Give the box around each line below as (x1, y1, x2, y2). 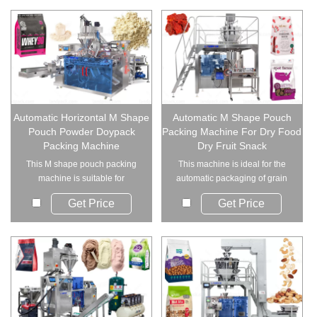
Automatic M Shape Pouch (172, 112, 292, 124)
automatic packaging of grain (176, 173, 288, 184)
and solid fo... (206, 188, 258, 198)
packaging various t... (40, 188, 122, 198)
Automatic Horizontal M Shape (13, 112, 150, 124)
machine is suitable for (38, 173, 125, 184)
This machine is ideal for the (178, 159, 286, 170)
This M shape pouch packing (26, 159, 137, 170)
